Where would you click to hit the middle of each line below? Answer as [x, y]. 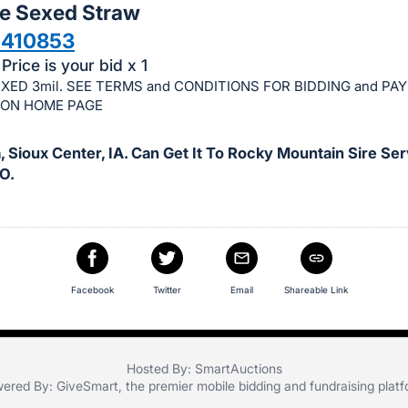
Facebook [92, 290]
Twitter [167, 290]
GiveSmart [87, 386]
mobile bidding [238, 386]
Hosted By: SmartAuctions [204, 369]
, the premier [157, 386]
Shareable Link [316, 290]
